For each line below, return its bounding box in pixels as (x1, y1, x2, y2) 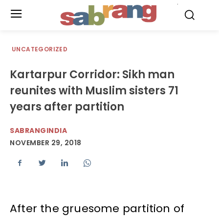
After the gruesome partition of (10, 201, 185, 217)
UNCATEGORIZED (12, 45, 68, 53)
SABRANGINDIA (10, 126, 67, 135)
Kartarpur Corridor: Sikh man (10, 67, 175, 82)
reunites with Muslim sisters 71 (10, 83, 178, 98)
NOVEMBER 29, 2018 (10, 138, 82, 148)
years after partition (10, 99, 124, 114)
